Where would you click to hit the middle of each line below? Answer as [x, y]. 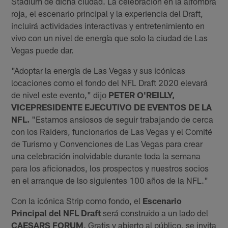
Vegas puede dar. [43, 50]
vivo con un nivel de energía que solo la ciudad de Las [110, 37]
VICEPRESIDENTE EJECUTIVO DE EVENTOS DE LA [112, 107]
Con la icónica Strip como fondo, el [77, 200]
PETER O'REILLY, [142, 94]
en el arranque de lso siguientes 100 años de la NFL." [110, 180]
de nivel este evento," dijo [60, 94]
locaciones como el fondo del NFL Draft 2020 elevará [110, 82]
